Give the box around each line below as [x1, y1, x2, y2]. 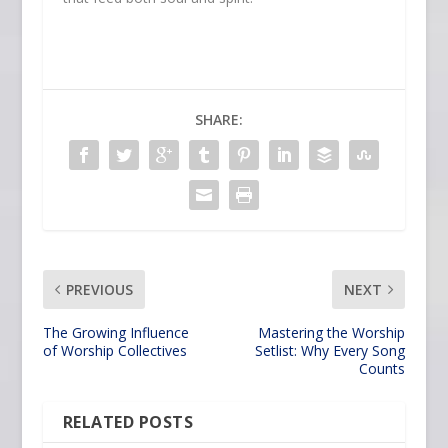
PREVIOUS [65, 280, 133, 300]
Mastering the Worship [258, 323, 406, 343]
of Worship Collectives [42, 341, 187, 361]
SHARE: [194, 110, 243, 130]
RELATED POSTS [62, 411, 194, 434]
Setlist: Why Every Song [255, 341, 406, 361]
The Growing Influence [42, 323, 189, 343]
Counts [359, 359, 406, 379]
